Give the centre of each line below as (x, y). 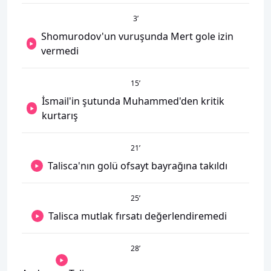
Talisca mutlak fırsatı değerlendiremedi (137, 216)
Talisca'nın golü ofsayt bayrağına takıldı (137, 166)
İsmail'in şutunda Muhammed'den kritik (133, 101)
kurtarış (60, 116)
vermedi (60, 51)
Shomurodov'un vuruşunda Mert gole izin (138, 36)
